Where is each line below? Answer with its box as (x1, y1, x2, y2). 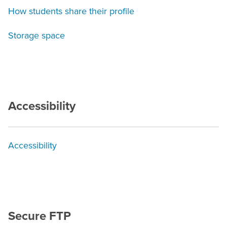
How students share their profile (8, 6, 134, 17)
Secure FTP (8, 209, 71, 224)
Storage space (8, 30, 65, 42)
